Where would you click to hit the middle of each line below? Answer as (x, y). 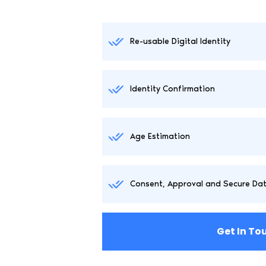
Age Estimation (160, 136)
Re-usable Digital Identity (180, 41)
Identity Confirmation (173, 88)
